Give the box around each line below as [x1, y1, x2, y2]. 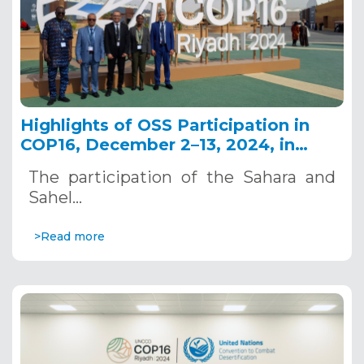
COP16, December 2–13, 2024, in [20, 135, 295, 154]
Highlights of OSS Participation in [20, 115, 310, 135]
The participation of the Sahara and [28, 167, 336, 187]
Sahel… [28, 188, 82, 207]
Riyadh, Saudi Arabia [20, 154, 197, 174]
